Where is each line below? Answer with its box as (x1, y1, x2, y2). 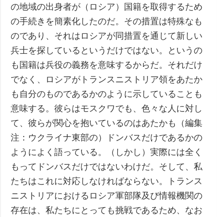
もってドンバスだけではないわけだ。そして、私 (11, 161, 203, 171)
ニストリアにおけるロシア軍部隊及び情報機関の (11, 190, 203, 201)
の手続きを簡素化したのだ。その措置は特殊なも (11, 16, 203, 26)
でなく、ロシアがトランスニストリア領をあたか (11, 74, 203, 84)
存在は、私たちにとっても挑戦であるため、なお (11, 205, 203, 215)
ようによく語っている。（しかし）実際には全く (11, 147, 203, 157)
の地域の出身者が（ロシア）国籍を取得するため (11, 1, 203, 12)
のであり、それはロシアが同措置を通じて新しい (11, 31, 203, 41)
